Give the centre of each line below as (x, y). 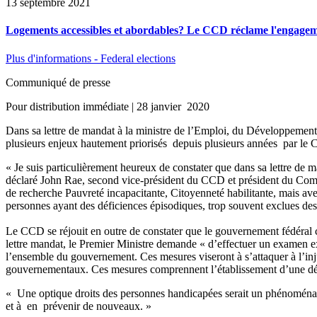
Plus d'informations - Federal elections (91, 58)
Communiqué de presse (58, 82)
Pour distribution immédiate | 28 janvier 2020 (108, 106)
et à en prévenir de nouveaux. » (80, 306)
